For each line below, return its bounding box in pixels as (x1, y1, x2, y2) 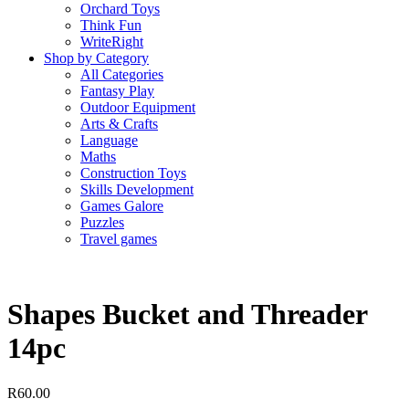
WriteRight (80, 34, 143, 49)
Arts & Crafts (80, 116, 158, 131)
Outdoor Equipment (80, 100, 195, 115)
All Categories (80, 67, 163, 82)
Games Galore (80, 198, 163, 214)
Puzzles (80, 215, 124, 230)
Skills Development (80, 182, 194, 197)
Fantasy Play (80, 83, 154, 99)
